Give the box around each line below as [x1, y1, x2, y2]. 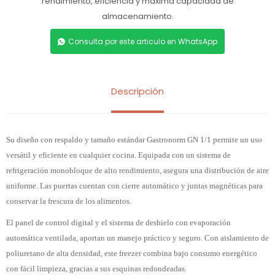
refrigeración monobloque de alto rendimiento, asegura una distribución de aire [6, 166, 269, 175]
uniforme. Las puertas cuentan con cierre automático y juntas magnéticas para [6, 181, 263, 190]
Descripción [111, 85, 164, 98]
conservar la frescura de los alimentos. [6, 196, 131, 206]
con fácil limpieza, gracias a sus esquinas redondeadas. [6, 264, 187, 273]
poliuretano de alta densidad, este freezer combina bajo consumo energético [6, 249, 257, 258]
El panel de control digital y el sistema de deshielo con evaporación [6, 218, 231, 227]
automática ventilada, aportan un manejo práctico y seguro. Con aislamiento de [6, 233, 269, 242]
